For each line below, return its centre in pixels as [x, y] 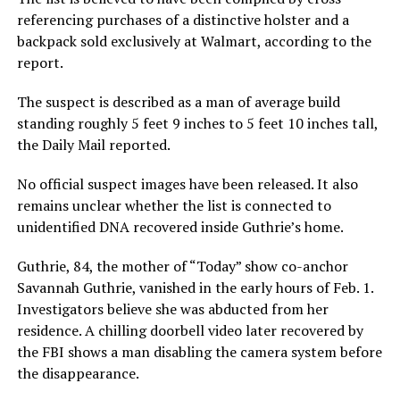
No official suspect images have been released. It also [187, 183]
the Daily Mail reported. [93, 144]
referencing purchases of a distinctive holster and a [183, 19]
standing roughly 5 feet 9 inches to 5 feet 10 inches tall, [197, 123]
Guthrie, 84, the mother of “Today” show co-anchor [182, 266]
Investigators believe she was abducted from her [172, 308]
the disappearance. [78, 373]
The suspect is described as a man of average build [178, 101]
